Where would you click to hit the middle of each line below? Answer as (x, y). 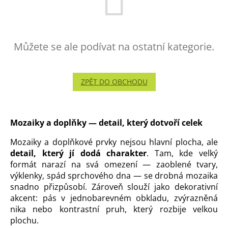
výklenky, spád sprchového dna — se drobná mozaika (114, 175)
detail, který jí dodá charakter (79, 153)
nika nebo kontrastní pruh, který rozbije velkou (114, 209)
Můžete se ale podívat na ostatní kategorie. (114, 47)
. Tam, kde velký (182, 153)
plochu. (24, 220)
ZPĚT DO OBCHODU (114, 82)
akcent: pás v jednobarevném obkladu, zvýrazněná (114, 198)
